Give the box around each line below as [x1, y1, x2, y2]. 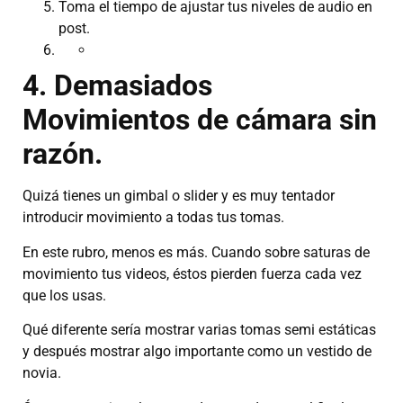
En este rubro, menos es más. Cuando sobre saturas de [22, 243, 370, 261]
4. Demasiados [22, 68, 212, 103]
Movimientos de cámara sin [22, 103, 377, 138]
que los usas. [22, 286, 106, 304]
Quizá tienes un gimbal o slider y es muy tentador [22, 187, 335, 205]
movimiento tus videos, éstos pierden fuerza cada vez [22, 264, 362, 282]
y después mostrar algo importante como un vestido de [22, 343, 372, 361]
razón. [22, 137, 103, 172]
